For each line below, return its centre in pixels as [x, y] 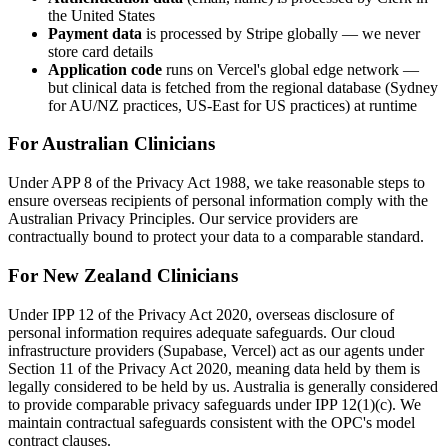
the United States [101, 15]
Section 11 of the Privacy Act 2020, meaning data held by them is [214, 368]
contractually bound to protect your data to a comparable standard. [216, 237]
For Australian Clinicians [111, 144]
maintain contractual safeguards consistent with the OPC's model [211, 422]
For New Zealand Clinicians [123, 275]
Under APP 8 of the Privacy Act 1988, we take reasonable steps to [216, 183]
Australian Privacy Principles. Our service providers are [183, 219]
